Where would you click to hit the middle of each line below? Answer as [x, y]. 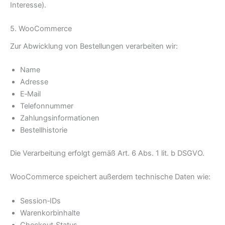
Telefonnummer [47, 106]
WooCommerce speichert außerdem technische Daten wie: [110, 177]
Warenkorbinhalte [50, 213]
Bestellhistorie [44, 130]
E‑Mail [30, 94]
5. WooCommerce [41, 29]
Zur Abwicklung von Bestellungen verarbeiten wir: [94, 46]
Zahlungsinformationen [60, 118]
